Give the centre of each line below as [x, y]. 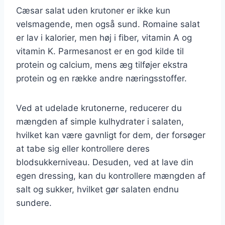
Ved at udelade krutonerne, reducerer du [99, 108]
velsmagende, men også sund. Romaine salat [108, 24]
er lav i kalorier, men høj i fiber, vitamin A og [104, 37]
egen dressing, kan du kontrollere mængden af [111, 176]
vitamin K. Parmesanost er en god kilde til [100, 51]
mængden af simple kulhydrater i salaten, [100, 121]
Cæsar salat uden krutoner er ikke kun [93, 10]
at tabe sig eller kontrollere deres [83, 148]
